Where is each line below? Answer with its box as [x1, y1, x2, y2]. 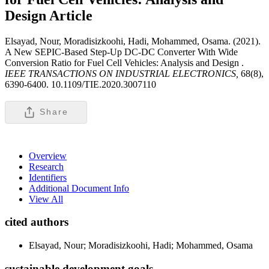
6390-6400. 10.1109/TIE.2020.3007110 [5, 79, 156, 89]
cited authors [5, 216, 68, 229]
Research [29, 161, 64, 172]
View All [29, 193, 63, 204]
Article [49, 7, 92, 23]
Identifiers [29, 172, 67, 183]
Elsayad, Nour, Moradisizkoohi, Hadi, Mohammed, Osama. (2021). [5, 35, 261, 46]
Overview [29, 150, 67, 161]
